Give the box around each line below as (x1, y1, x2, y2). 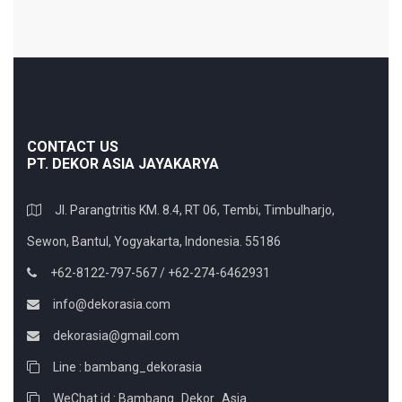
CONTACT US (27, 137, 118, 155)
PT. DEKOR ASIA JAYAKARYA (27, 154, 219, 172)
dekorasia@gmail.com (53, 328, 179, 343)
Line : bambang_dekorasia (53, 359, 202, 374)
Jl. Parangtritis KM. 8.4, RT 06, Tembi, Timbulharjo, (55, 202, 335, 217)
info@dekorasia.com (53, 296, 170, 311)
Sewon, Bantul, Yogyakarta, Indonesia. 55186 (27, 233, 281, 249)
